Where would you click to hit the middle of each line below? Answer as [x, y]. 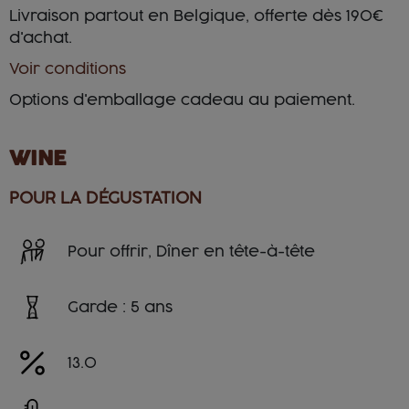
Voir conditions [68, 69]
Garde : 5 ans [120, 307]
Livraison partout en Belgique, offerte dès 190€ [196, 16]
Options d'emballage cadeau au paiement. [182, 100]
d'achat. [41, 38]
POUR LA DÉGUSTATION [105, 198]
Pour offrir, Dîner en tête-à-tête [191, 252]
